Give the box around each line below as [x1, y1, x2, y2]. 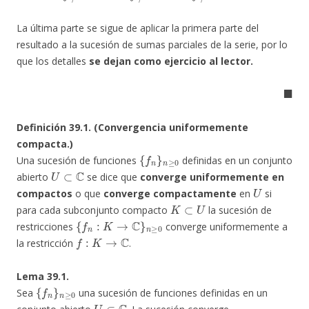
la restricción [17, 236, 76, 250]
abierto [17, 170, 51, 183]
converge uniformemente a [162, 219, 288, 233]
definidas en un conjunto [179, 153, 292, 167]
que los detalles [17, 54, 86, 68]
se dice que [83, 170, 140, 183]
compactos [17, 186, 72, 200]
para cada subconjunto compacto [17, 203, 170, 217]
